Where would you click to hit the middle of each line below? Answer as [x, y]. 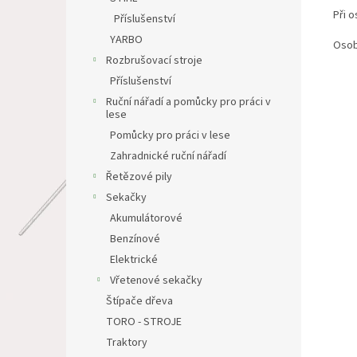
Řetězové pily [139, 177]
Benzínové [135, 239]
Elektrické [134, 260]
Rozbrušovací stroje [154, 61]
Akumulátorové [146, 218]
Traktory [127, 343]
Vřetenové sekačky [156, 280]
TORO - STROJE [144, 322]
